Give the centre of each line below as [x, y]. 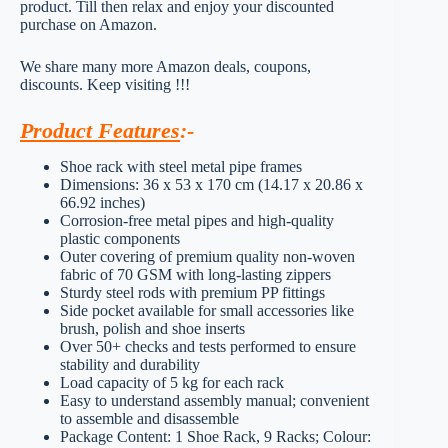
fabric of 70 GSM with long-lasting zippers [195, 275]
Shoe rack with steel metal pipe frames [181, 167]
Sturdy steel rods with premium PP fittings [192, 293]
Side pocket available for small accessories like [207, 311]
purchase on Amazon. [88, 24]
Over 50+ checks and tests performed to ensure [208, 347]
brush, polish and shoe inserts [152, 329]
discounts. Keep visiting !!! [105, 84]
